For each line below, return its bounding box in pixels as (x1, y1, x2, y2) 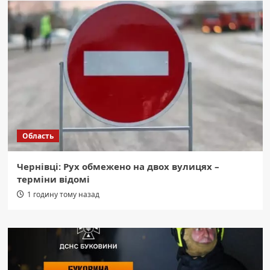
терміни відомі (16, 173, 90, 186)
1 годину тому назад (27, 189, 99, 200)
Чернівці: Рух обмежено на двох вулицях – (16, 160, 219, 173)
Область (22, 131, 54, 142)
